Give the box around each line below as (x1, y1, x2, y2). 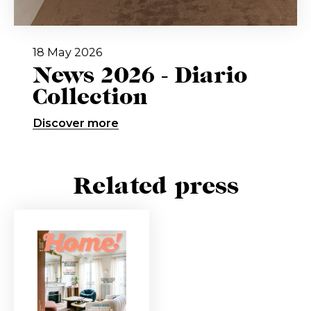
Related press (72, 172, 239, 200)
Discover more (32, 116, 119, 131)
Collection (32, 85, 148, 111)
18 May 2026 (32, 45, 102, 60)
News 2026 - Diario (32, 63, 247, 90)
